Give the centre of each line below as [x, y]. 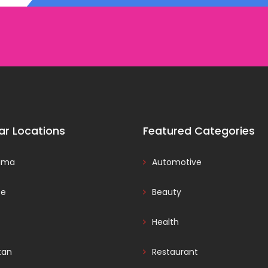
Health [165, 222]
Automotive [177, 162]
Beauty [167, 192]
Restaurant [175, 252]
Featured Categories [199, 131]
